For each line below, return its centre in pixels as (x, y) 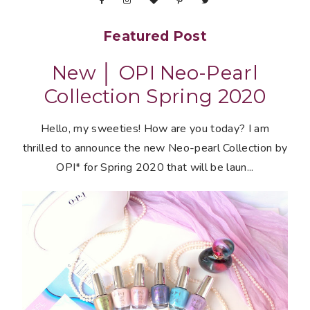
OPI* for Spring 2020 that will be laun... (155, 168)
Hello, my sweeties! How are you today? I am (155, 129)
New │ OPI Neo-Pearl (155, 73)
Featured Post (155, 36)
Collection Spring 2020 (155, 97)
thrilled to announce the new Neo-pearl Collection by (155, 148)
